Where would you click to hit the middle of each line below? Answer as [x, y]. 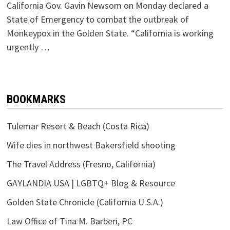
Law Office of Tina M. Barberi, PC [69, 221]
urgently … [28, 47]
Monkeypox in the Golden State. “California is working [110, 33]
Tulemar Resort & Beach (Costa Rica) [78, 126]
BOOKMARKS [36, 100]
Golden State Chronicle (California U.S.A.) [85, 202]
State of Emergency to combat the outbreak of [98, 20]
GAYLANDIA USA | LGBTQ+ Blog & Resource [91, 183]
